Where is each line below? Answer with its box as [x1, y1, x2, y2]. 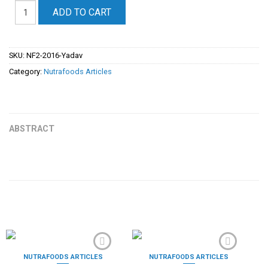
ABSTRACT [9, 123, 54, 134]
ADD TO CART [53, 6, 111, 18]
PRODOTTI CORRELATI [9, 200, 162, 218]
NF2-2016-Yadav [26, 50, 83, 60]
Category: [9, 66, 44, 76]
